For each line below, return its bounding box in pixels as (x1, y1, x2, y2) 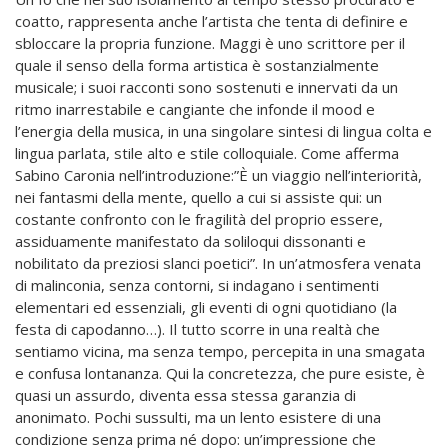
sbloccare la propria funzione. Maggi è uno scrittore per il (15, 33, 405, 54)
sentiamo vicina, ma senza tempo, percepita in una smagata (15, 341, 425, 362)
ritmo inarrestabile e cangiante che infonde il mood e (15, 99, 375, 120)
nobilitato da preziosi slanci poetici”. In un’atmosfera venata (15, 253, 421, 274)
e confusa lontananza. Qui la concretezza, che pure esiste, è (15, 363, 425, 384)
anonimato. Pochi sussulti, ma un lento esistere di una (15, 407, 381, 428)
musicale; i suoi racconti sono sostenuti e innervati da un (15, 77, 398, 98)
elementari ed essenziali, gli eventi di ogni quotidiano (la (15, 297, 397, 318)
